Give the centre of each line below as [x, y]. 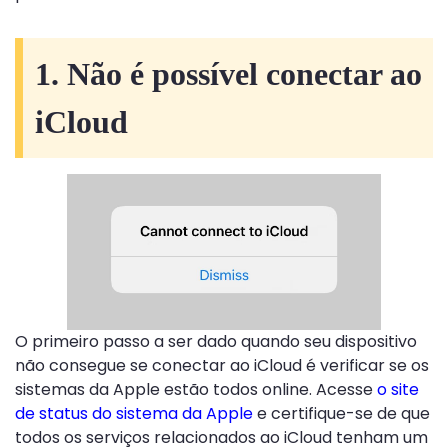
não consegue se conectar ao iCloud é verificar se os [222, 366]
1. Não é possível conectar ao [228, 73]
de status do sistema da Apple [134, 414]
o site [398, 390]
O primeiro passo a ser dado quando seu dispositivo [216, 342]
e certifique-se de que [341, 414]
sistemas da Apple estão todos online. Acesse [196, 390]
